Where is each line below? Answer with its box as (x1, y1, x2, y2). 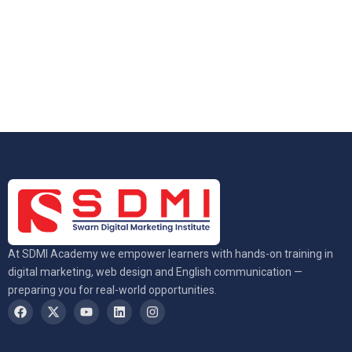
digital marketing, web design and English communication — (8, 266, 302, 279)
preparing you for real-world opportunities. (8, 284, 217, 297)
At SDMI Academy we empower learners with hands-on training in (8, 247, 333, 261)
